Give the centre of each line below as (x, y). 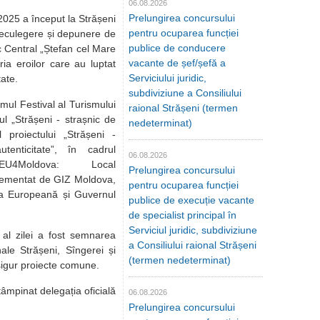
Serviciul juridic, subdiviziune (193, 230)
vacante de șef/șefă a (177, 63)
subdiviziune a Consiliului (185, 93)
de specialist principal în (182, 215)
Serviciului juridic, (167, 78)
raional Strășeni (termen (183, 108)
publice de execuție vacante (191, 200)
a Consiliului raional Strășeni (192, 245)
